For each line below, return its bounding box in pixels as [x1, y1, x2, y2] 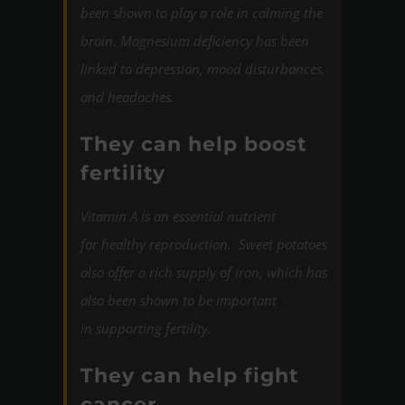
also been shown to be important [80, 290, 277, 309]
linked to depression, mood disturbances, [80, 59, 325, 78]
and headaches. [80, 87, 174, 106]
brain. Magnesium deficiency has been [80, 31, 309, 50]
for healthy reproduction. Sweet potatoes [80, 234, 327, 253]
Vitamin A [80, 206, 137, 225]
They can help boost [80, 130, 307, 156]
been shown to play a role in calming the [80, 3, 323, 22]
